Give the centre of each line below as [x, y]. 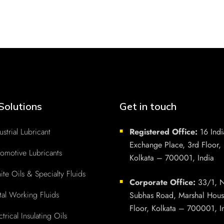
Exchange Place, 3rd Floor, [175, 144]
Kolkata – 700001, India [172, 157]
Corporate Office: [162, 182]
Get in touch [148, 106]
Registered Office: [163, 131]
